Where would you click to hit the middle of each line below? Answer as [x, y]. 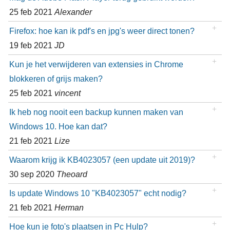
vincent [67, 93]
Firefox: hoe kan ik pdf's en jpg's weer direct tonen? [102, 31]
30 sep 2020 [33, 174]
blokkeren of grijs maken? [56, 79]
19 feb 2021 [32, 45]
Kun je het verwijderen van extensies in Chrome [96, 64]
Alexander [73, 12]
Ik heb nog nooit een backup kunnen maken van [96, 112]
